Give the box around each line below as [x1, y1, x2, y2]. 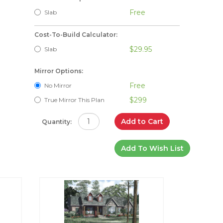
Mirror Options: [34, 67, 83, 75]
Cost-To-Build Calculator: [34, 31, 117, 38]
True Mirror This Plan [44, 96, 105, 104]
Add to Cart [120, 117, 163, 126]
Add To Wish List [120, 144, 184, 153]
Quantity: [41, 118, 72, 125]
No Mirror [44, 82, 72, 89]
